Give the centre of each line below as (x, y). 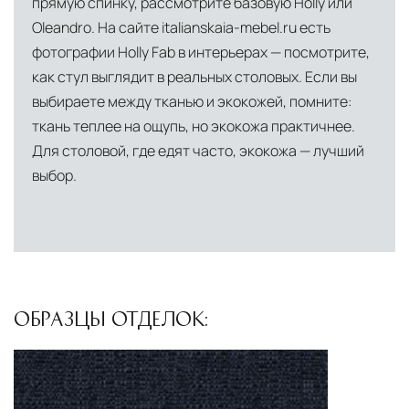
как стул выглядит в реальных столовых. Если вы (194, 77)
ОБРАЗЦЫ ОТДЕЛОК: (111, 318)
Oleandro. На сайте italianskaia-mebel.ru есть (181, 28)
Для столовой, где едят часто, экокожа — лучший (198, 151)
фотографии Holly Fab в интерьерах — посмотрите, (201, 52)
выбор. (54, 176)
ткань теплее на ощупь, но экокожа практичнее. (194, 126)
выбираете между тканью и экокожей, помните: (192, 102)
